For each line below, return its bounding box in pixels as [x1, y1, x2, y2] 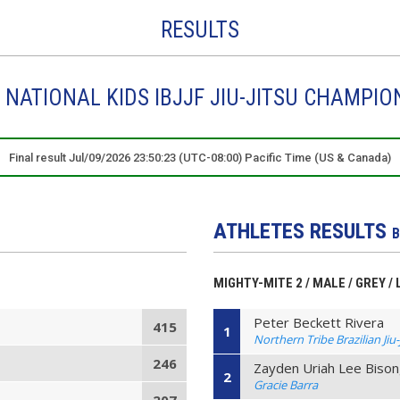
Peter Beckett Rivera [254, 312, 385, 331]
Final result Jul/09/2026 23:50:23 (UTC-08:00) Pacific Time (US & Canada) [9, 150, 391, 164]
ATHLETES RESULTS [213, 218, 393, 244]
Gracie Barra [254, 376, 319, 393]
